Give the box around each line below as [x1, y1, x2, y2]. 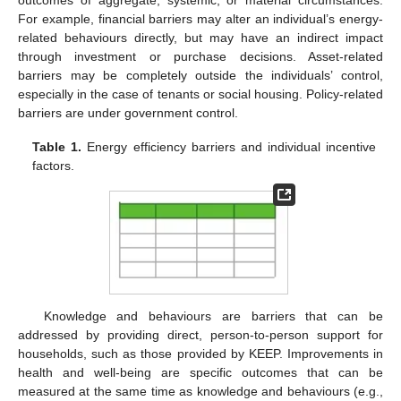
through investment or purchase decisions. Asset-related [18, 48, 383, 64]
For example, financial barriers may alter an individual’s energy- [18, 11, 383, 26]
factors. [32, 158, 75, 173]
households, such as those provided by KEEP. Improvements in [18, 346, 383, 361]
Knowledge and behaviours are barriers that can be [43, 308, 383, 323]
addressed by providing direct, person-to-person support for [18, 327, 383, 342]
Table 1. [32, 140, 82, 154]
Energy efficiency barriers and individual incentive [81, 140, 376, 154]
